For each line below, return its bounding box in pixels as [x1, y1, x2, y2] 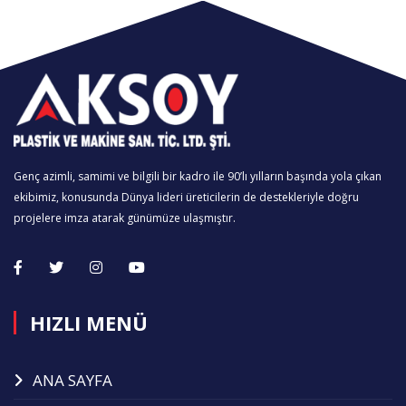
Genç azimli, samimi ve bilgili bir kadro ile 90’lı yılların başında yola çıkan [14, 168, 382, 184]
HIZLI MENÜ [30, 308, 148, 336]
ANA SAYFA [33, 369, 112, 391]
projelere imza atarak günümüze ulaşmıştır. [14, 209, 236, 226]
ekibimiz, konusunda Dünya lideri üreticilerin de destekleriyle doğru [14, 188, 359, 205]
